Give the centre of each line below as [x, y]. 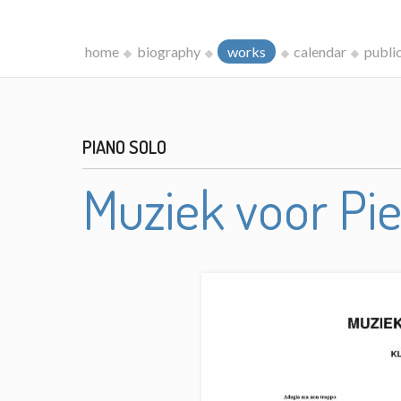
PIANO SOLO [125, 147]
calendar [320, 51]
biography [168, 51]
